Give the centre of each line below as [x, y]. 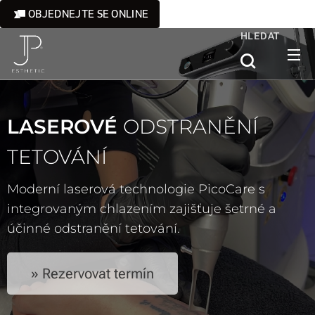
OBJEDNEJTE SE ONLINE [89, 14]
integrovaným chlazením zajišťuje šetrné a [142, 209]
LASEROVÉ [65, 127]
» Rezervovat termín [92, 274]
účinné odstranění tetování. [94, 229]
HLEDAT [260, 36]
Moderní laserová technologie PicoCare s [136, 189]
